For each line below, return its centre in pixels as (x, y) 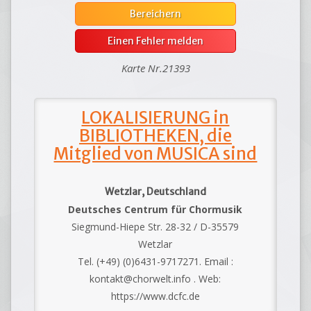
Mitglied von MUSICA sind (155, 154)
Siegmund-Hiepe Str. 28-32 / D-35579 (155, 227)
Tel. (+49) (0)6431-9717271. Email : (155, 262)
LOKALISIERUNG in (155, 118)
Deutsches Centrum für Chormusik (155, 210)
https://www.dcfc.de (155, 296)
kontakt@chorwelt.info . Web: (155, 279)
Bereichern (155, 14)
